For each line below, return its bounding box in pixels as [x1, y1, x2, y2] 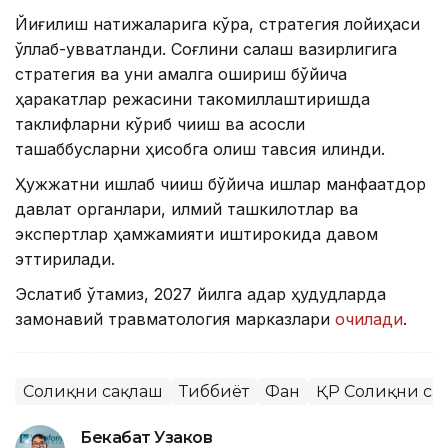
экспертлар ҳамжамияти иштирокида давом [15, 223, 378, 244]
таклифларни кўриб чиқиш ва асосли [15, 113, 305, 134]
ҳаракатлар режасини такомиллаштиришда [15, 88, 370, 109]
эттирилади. [15, 248, 115, 269]
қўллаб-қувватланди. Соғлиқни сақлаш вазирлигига [15, 38, 397, 59]
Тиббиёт [179, 381, 249, 401]
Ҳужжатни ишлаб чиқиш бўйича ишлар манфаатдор [15, 173, 426, 194]
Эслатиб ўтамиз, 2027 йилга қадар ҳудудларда [15, 283, 386, 304]
